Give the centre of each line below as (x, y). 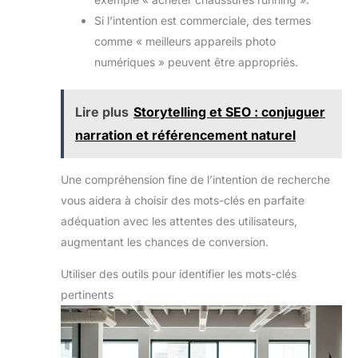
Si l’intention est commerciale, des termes (203, 21)
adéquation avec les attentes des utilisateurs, (179, 221)
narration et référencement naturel (185, 135)
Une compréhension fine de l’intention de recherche (195, 180)
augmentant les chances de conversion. (165, 242)
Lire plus (102, 112)
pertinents (87, 295)
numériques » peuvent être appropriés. (196, 62)
